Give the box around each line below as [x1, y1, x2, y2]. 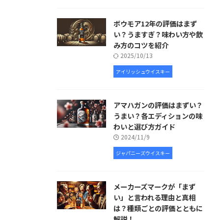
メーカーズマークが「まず [113, 181, 195, 192]
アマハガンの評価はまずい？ [113, 100, 203, 110]
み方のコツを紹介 [113, 40, 168, 50]
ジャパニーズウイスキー [116, 149, 170, 157]
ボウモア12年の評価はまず [113, 18, 197, 28]
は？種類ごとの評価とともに [113, 203, 203, 213]
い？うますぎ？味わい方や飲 [113, 29, 203, 39]
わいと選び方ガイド [113, 121, 175, 132]
